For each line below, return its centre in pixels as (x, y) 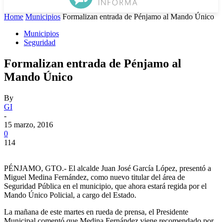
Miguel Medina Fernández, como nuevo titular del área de (94, 177)
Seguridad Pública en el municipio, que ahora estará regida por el (105, 186)
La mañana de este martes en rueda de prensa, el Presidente (96, 212)
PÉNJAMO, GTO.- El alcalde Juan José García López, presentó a (108, 168)
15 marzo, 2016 (28, 124)
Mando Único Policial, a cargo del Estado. (70, 195)
